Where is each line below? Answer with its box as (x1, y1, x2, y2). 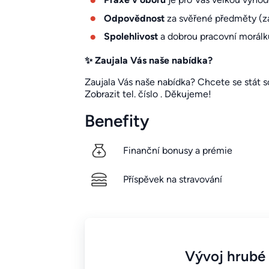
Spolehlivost (103, 31, 158, 43)
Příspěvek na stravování (122, 174, 222, 186)
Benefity (84, 110, 150, 131)
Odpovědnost (103, 12, 165, 24)
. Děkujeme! (157, 88, 211, 100)
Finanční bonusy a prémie (122, 145, 232, 157)
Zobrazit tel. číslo (84, 88, 158, 100)
